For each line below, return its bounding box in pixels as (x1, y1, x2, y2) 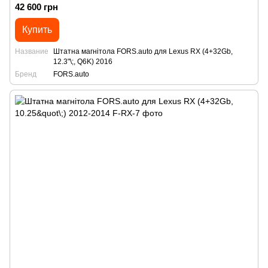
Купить (22, 25, 52, 35)
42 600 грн (15, 2, 58, 12)
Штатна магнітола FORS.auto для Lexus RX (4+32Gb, (53, 47, 233, 56)
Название (15, 47, 48, 56)
